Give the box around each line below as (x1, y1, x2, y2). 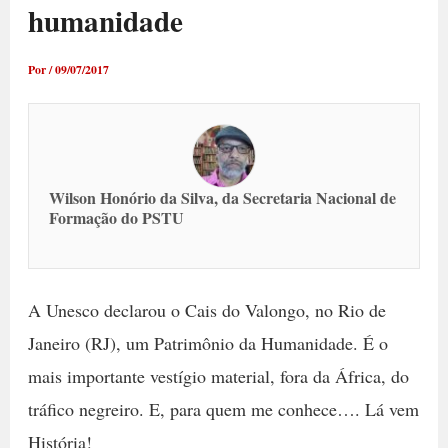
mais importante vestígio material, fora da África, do (27, 364, 409, 388)
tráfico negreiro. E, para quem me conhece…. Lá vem (27, 397, 419, 421)
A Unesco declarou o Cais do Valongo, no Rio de (27, 298, 386, 322)
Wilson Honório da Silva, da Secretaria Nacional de (48, 186, 396, 209)
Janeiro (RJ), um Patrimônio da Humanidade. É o (27, 331, 388, 355)
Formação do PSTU (48, 206, 184, 229)
